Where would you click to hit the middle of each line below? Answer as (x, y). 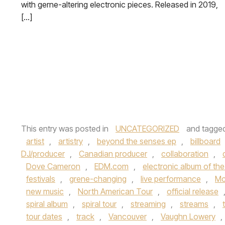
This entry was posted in (66, 129)
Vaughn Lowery (188, 216)
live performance (171, 179)
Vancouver (128, 216)
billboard (205, 141)
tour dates (44, 216)
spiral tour (99, 204)
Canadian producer (113, 154)
